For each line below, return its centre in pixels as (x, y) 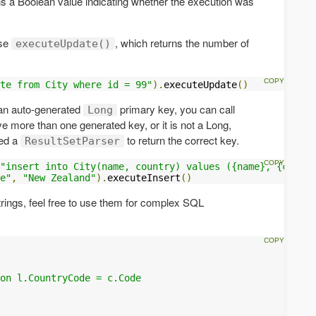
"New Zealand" (59, 177)
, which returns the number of (182, 42)
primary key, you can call (176, 109)
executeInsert (144, 177)
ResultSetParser (72, 141)
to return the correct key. (182, 140)
